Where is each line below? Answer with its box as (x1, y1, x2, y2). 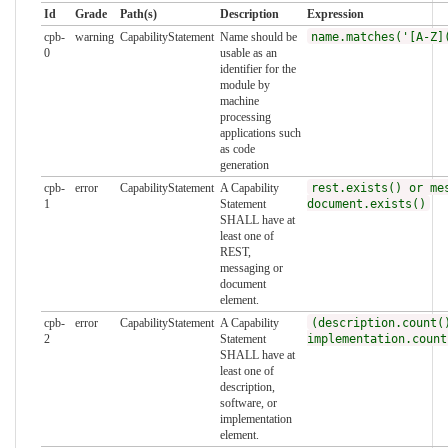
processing (219, 110, 271, 125)
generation (219, 158, 269, 173)
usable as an (219, 46, 277, 61)
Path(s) (119, 7, 157, 22)
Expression (306, 7, 364, 22)
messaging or (219, 261, 283, 276)
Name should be (219, 30, 297, 45)
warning (74, 30, 114, 45)
